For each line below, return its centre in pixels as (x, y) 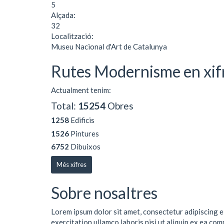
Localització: (73, 36)
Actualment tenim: (81, 90)
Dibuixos (85, 146)
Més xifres (71, 164)
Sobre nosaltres (104, 192)
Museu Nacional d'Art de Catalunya (109, 46)
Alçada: (64, 15)
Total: (64, 105)
